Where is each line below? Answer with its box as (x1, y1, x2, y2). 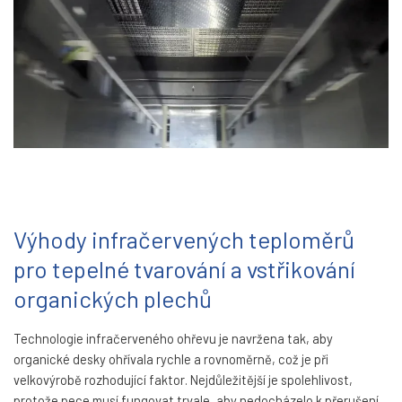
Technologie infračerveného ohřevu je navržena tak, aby (13, 329, 333, 346)
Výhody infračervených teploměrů (13, 225, 354, 254)
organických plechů (13, 284, 212, 313)
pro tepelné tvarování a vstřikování (13, 255, 355, 284)
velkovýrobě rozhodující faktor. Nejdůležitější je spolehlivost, (13, 371, 353, 388)
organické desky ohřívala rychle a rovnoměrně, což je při (13, 350, 328, 367)
